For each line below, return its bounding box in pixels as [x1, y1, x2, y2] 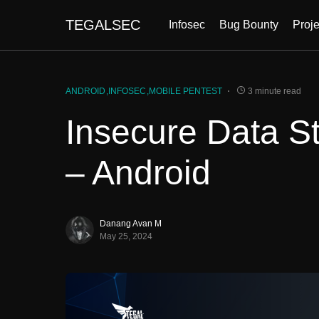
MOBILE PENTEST [149, 86, 222, 96]
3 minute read [248, 86, 301, 96]
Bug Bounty [219, 19, 278, 31]
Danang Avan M [100, 219, 162, 229]
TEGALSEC [66, 17, 140, 33]
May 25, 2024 [100, 231, 152, 241]
